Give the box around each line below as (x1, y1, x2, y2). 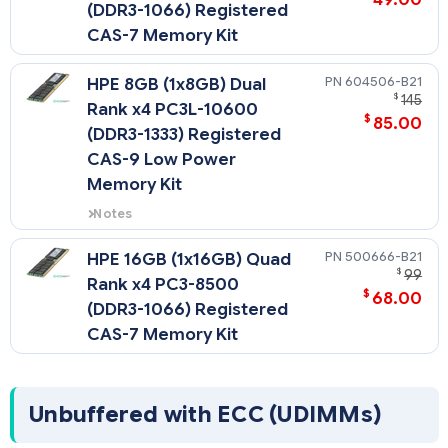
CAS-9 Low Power (87, 148, 237, 170)
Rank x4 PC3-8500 (87, 273, 240, 295)
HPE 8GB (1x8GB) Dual (87, 73, 267, 95)
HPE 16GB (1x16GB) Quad (87, 248, 292, 270)
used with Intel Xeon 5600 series (87, 242, 292, 259)
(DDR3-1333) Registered (87, 123, 282, 145)
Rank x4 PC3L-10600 (87, 98, 259, 120)
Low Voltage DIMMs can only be (87, 224, 283, 241)
